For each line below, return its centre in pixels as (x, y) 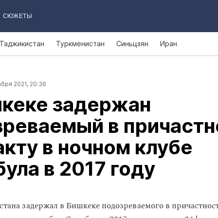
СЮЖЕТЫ (17, 16)
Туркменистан (80, 44)
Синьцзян (132, 44)
